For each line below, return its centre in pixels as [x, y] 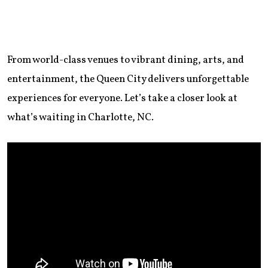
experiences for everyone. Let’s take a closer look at [122, 98]
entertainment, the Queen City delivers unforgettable [128, 79]
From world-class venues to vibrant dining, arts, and [126, 60]
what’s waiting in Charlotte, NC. [80, 117]
